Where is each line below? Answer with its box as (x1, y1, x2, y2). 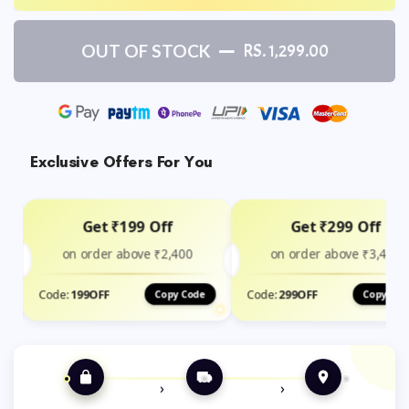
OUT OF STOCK (80, 40, 211, 61)
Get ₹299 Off (290, 216, 381, 237)
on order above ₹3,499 (270, 246, 401, 263)
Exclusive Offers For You (30, 152, 213, 172)
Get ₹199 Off (82, 216, 173, 237)
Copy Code (154, 288, 205, 301)
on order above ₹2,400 (62, 246, 193, 263)
